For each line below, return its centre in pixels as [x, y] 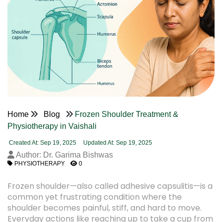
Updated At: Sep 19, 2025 [117, 143]
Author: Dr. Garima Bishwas [64, 155]
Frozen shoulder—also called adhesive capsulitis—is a [110, 186]
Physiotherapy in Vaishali [52, 126]
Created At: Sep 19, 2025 [43, 143]
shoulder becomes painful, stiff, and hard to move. [105, 208]
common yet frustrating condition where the [95, 197]
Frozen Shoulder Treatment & [127, 114]
